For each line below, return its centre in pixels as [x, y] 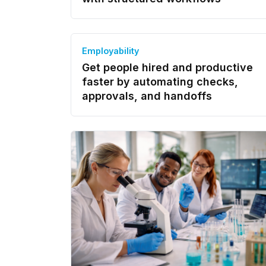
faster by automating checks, [160, 82]
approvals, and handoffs [147, 96]
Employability [110, 51]
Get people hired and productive [167, 67]
